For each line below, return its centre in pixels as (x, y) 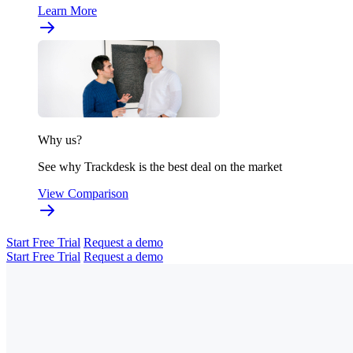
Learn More (67, 10)
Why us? (60, 139)
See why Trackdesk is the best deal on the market (160, 166)
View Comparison (83, 193)
